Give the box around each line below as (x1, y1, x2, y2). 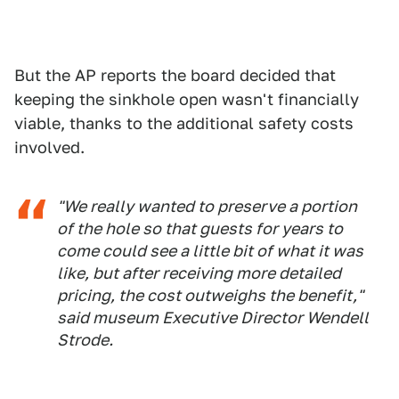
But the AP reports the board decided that (14, 66, 336, 85)
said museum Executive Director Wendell (57, 308, 369, 327)
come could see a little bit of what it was (57, 241, 363, 260)
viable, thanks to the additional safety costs (14, 114, 354, 133)
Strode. (57, 330, 113, 349)
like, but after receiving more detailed (57, 264, 341, 282)
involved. (14, 138, 85, 157)
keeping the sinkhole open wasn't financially (14, 90, 359, 109)
